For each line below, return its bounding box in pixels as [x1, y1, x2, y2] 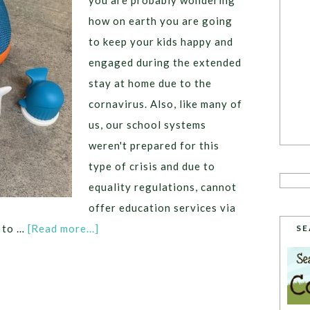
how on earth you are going [89, 15, 232, 27]
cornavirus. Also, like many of [89, 98, 242, 110]
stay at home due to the [89, 77, 212, 89]
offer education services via [89, 201, 236, 214]
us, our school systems [89, 118, 206, 131]
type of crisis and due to [89, 160, 215, 172]
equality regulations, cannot [89, 181, 237, 193]
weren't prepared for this [89, 139, 219, 152]
